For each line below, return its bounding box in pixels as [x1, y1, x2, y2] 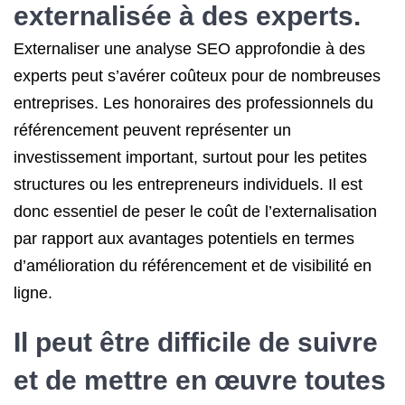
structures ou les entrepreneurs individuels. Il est [14, 175, 363, 193]
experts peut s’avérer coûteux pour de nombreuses [14, 67, 381, 85]
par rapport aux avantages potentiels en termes [14, 230, 354, 248]
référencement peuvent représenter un [14, 121, 291, 139]
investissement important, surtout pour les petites [14, 148, 367, 166]
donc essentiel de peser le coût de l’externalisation [14, 202, 377, 221]
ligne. [14, 284, 52, 302]
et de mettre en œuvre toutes [14, 365, 386, 395]
